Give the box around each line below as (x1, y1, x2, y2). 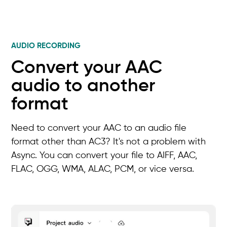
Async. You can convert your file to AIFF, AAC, (11, 151, 198, 161)
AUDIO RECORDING (11, 42, 81, 50)
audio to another (11, 77, 156, 96)
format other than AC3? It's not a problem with (11, 137, 206, 147)
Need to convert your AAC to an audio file (11, 124, 187, 133)
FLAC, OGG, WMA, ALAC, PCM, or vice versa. (11, 165, 195, 174)
